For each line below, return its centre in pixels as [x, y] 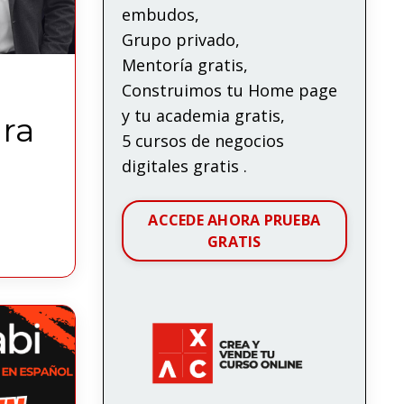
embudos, [160, 14]
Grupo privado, [180, 39]
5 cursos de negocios [202, 140]
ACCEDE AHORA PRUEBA [234, 220]
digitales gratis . [184, 165]
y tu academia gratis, [203, 115]
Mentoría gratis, [184, 64]
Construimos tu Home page [229, 90]
